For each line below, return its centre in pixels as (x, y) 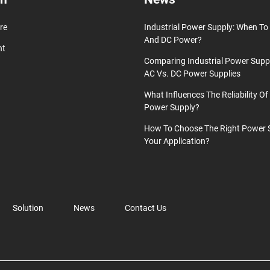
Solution (28, 208)
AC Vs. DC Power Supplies (192, 74)
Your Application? (177, 141)
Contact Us (146, 208)
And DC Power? (173, 40)
